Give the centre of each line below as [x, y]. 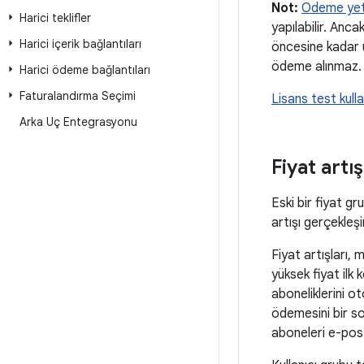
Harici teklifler [55, 18]
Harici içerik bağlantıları [80, 44]
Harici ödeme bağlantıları [85, 70]
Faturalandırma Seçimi [78, 96]
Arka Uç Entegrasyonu [78, 122]
